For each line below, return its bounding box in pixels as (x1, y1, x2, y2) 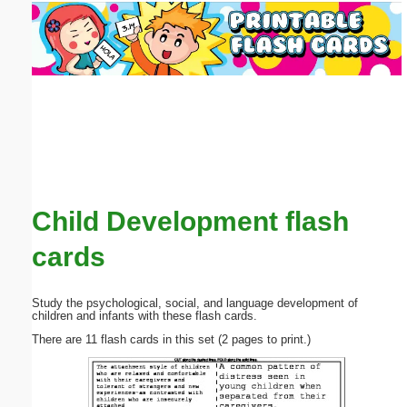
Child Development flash (32, 204, 349, 236)
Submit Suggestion (58, 239, 159, 253)
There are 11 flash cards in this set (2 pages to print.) (32, 333, 311, 347)
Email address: (13, 67, 115, 83)
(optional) (115, 67, 180, 83)
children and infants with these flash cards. (32, 309, 257, 323)
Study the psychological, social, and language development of (32, 296, 358, 311)
